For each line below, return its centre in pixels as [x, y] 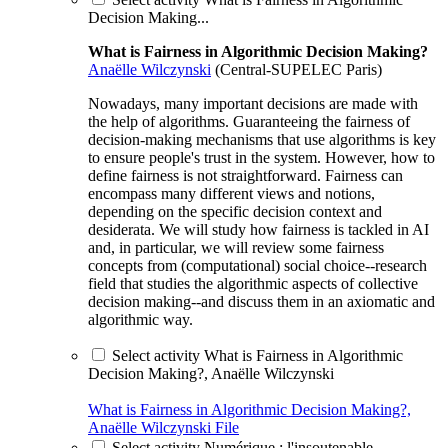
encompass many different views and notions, [231, 193]
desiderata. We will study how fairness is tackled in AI [258, 229]
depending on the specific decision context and [235, 211]
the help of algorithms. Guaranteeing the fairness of [249, 121]
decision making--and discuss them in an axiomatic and [261, 301]
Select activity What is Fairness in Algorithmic [257, 355]
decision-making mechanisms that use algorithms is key [262, 139]
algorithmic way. [140, 319]
